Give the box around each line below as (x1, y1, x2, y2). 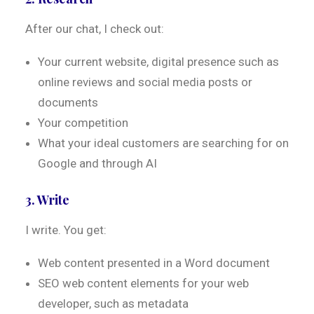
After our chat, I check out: (25, 22, 164, 36)
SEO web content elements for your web (38, 276, 249, 290)
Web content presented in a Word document (38, 256, 270, 270)
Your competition (38, 116, 128, 130)
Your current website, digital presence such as (38, 55, 279, 69)
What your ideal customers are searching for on (38, 136, 289, 150)
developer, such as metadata (38, 296, 189, 310)
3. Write (25, 191, 69, 208)
